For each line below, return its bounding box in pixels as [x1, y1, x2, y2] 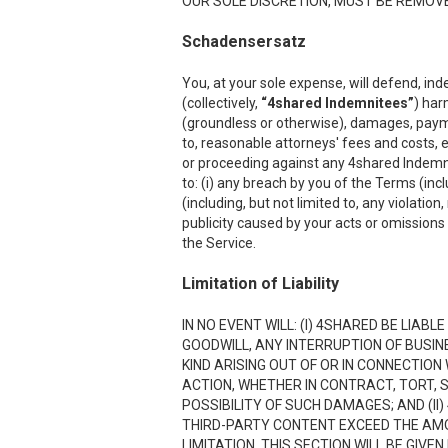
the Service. [182, 235, 256, 251]
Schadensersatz [182, 32, 306, 51]
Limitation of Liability [182, 274, 339, 293]
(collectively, [182, 95, 261, 111]
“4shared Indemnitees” [261, 95, 414, 111]
